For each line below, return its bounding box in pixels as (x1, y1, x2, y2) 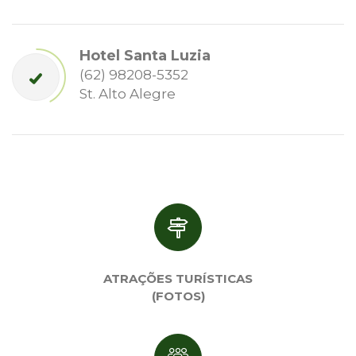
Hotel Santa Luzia (79, 46, 211, 64)
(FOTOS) (151, 288, 205, 304)
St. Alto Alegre (79, 85, 176, 102)
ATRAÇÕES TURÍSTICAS (103, 270, 253, 286)
